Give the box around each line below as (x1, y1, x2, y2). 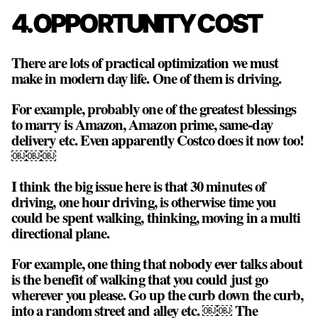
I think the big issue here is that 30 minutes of (11, 175, 266, 197)
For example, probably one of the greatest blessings (11, 98, 297, 120)
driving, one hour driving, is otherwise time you (11, 191, 277, 213)
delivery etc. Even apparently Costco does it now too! (11, 129, 305, 151)
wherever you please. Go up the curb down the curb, (11, 283, 304, 305)
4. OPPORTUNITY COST (11, 7, 262, 39)
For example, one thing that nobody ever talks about (11, 252, 303, 274)
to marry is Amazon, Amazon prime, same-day (11, 114, 273, 136)
